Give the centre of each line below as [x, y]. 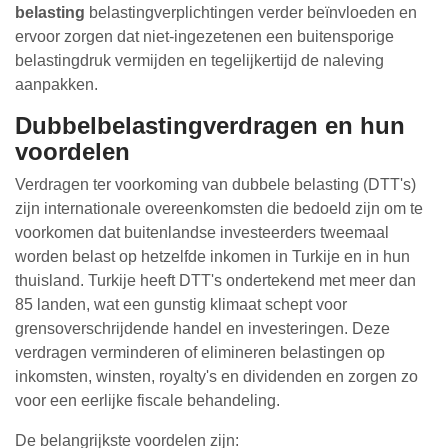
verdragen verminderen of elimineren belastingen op [200, 352]
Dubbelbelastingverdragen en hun [210, 125]
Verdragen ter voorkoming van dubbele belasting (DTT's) [215, 184]
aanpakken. [56, 84]
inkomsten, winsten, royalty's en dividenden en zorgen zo [216, 376]
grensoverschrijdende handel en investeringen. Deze [202, 328]
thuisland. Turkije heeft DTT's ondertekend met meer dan [215, 280]
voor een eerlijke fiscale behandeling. [147, 400]
